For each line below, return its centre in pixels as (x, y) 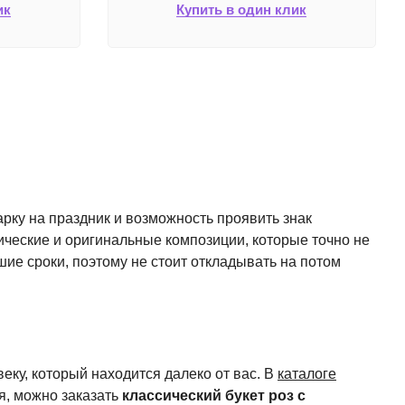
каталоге (307, 374)
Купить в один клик (242, 9)
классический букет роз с (214, 396)
